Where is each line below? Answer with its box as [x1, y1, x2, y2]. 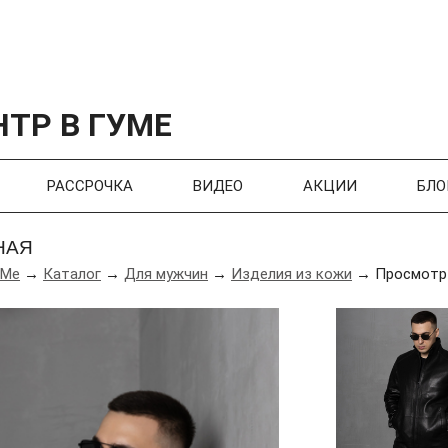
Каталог [43, 265, 102, 283]
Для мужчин [124, 265, 209, 283]
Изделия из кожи [231, 265, 353, 283]
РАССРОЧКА [47, 177, 133, 195]
